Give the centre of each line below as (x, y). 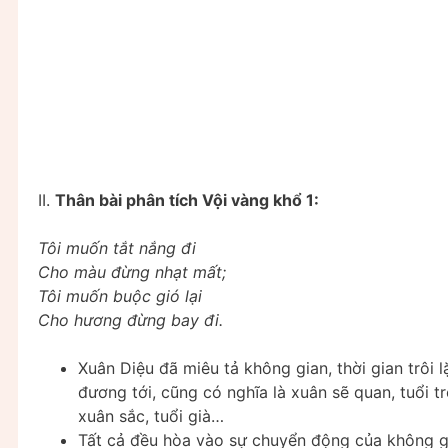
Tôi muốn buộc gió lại (120, 295)
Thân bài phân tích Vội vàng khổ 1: (187, 199)
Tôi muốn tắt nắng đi (117, 247)
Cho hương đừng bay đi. (130, 319)
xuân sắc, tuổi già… (151, 415)
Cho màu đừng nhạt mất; (132, 271)
